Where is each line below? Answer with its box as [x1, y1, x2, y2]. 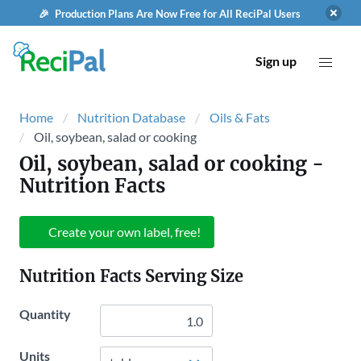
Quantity [19, 306, 71, 322]
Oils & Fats [210, 110, 270, 125]
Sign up [255, 53, 297, 68]
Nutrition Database [77, 110, 185, 125]
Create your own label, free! [48, 224, 201, 239]
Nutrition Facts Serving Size [19, 266, 243, 286]
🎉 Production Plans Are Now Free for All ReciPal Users [38, 7, 301, 20]
